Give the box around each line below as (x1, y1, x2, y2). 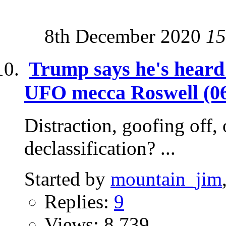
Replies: (44, 190, 114, 212)
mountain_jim (110, 167, 222, 190)
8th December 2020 (44, 25, 206, 47)
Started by (24, 167, 110, 190)
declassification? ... (24, 137, 176, 159)
